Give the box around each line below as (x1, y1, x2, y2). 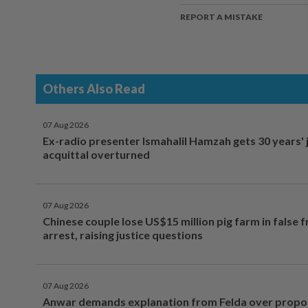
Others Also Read (43, 81, 145, 97)
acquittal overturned (43, 148, 150, 162)
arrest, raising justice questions (43, 228, 203, 242)
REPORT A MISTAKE (180, 12, 263, 23)
